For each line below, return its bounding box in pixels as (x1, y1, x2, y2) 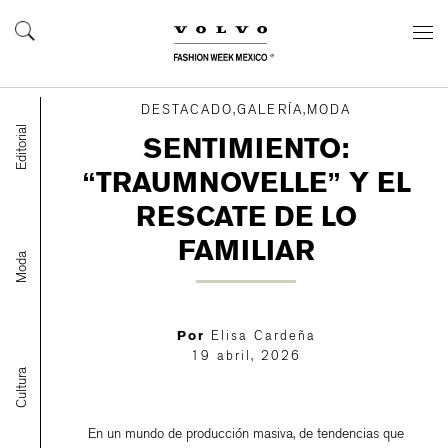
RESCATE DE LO (135, 200, 357, 233)
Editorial (12, 124, 30, 170)
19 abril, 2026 (191, 348, 302, 363)
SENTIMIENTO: (143, 132, 350, 165)
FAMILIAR (177, 234, 315, 267)
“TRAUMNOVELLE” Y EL (81, 166, 411, 199)
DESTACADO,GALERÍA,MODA (141, 102, 352, 117)
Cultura (12, 366, 30, 408)
